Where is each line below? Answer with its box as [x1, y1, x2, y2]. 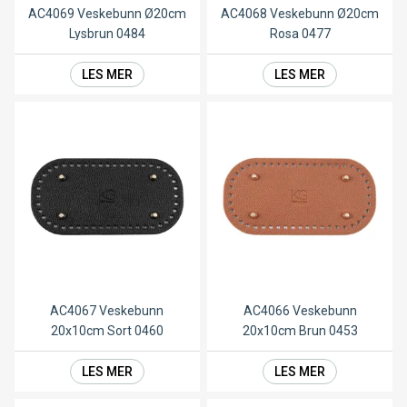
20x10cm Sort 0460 [50, 323, 164, 338]
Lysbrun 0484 [68, 25, 145, 41]
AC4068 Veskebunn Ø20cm [221, 5, 380, 21]
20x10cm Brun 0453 [242, 323, 358, 338]
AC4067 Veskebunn [50, 303, 164, 318]
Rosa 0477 [269, 25, 331, 41]
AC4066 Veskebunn [243, 303, 357, 318]
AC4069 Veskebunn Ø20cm [27, 5, 186, 21]
